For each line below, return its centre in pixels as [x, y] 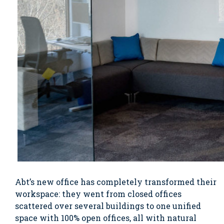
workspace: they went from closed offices [98, 193]
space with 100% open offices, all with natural [106, 217]
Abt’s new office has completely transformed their [116, 181]
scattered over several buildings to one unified [108, 205]
